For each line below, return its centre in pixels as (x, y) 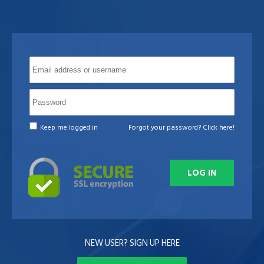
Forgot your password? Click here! (181, 128)
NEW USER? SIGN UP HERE (132, 243)
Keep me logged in (69, 128)
